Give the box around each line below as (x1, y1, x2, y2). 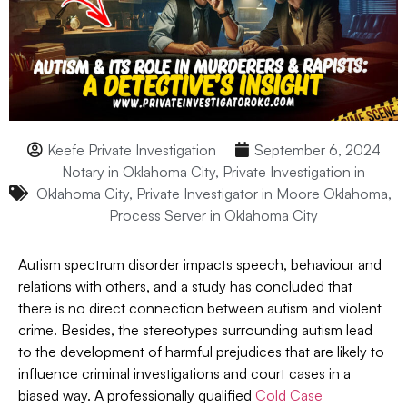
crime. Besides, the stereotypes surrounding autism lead (18, 320, 372, 339)
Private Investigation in (223, 162, 365, 181)
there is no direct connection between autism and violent (18, 298, 382, 317)
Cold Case (255, 385, 323, 404)
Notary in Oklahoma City (62, 162, 215, 181)
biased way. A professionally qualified (18, 385, 255, 404)
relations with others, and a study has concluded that (18, 276, 352, 295)
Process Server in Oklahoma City (109, 205, 318, 224)
